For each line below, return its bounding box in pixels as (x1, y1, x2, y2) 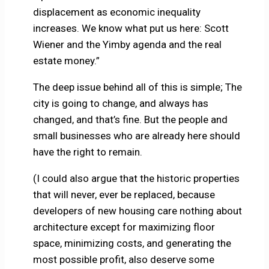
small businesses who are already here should (32, 130, 240, 142)
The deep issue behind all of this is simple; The (32, 81, 242, 94)
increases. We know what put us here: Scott (32, 22, 229, 35)
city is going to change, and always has (32, 97, 208, 110)
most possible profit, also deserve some (32, 253, 214, 266)
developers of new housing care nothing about (32, 205, 242, 217)
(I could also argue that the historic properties (32, 172, 240, 185)
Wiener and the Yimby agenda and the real (32, 38, 222, 51)
